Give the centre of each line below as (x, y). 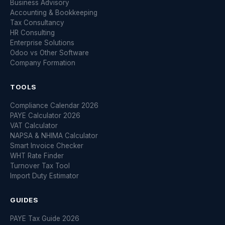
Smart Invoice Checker (47, 146)
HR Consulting (32, 33)
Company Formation (43, 63)
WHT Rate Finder (37, 156)
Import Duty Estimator (44, 176)
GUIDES (24, 200)
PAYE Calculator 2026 (45, 116)
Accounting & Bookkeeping (54, 13)
